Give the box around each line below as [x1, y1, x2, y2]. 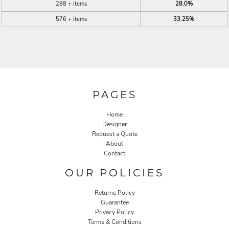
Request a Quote [91, 130, 138, 139]
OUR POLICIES [65, 167, 164, 179]
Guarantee [100, 198, 129, 207]
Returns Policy [94, 189, 135, 197]
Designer [102, 120, 127, 129]
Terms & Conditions [87, 218, 142, 226]
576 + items [55, 15, 87, 23]
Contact [104, 149, 125, 158]
